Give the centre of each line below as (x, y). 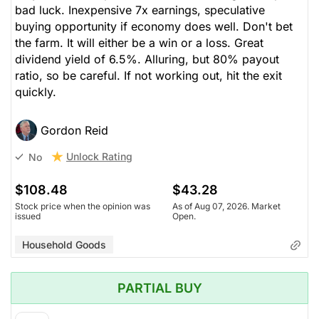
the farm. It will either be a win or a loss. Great (139, 43)
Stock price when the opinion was (83, 206)
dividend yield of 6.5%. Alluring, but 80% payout (147, 59)
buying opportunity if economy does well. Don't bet (154, 27)
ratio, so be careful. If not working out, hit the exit (148, 76)
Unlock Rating (99, 157)
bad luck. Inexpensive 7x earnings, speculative (140, 10)
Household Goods (64, 245)
